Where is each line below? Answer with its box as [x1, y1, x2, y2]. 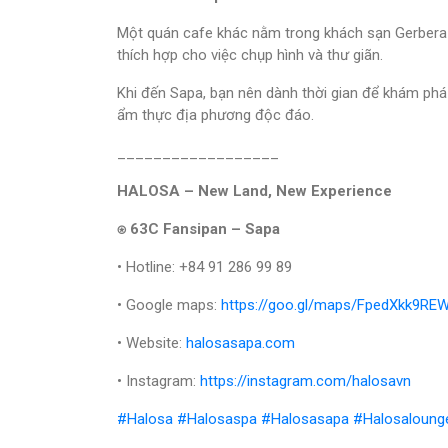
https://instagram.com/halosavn [200, 372, 411, 391]
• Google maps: [117, 296, 221, 315]
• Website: [117, 334, 186, 353]
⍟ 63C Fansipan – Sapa [117, 220, 280, 239]
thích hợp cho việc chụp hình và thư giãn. [117, 46, 383, 65]
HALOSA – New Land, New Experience [117, 182, 392, 201]
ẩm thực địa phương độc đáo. [117, 106, 314, 125]
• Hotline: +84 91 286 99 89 [117, 258, 292, 277]
